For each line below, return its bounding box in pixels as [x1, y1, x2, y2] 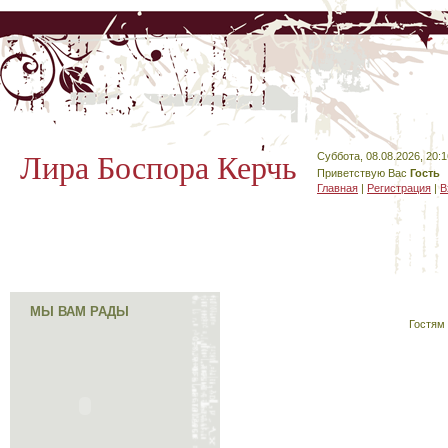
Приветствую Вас [317, 167, 407, 179]
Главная [317, 182, 358, 194]
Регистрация [367, 182, 431, 194]
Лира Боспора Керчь [20, 150, 297, 186]
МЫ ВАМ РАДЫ [30, 304, 129, 319]
